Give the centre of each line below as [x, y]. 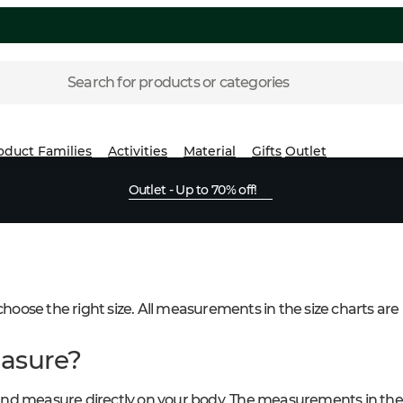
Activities [138, 151]
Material [210, 151]
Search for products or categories [179, 82]
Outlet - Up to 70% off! [193, 190]
